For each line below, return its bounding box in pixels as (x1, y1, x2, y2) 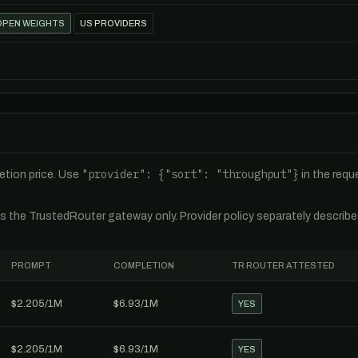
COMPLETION (113, 261, 174, 270)
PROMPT (11, 261, 51, 270)
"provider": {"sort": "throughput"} (82, 167, 299, 181)
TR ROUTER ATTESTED (232, 261, 335, 270)
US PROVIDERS (80, 18, 147, 28)
